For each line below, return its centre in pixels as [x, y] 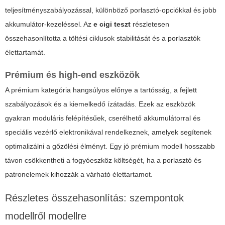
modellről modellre [46, 216]
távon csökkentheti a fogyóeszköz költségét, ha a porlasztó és [103, 160]
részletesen [150, 24]
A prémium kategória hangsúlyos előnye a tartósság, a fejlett [101, 90]
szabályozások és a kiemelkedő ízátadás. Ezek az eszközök [100, 104]
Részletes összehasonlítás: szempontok [94, 198]
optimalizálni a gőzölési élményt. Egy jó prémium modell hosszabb [110, 146]
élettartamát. [25, 52]
